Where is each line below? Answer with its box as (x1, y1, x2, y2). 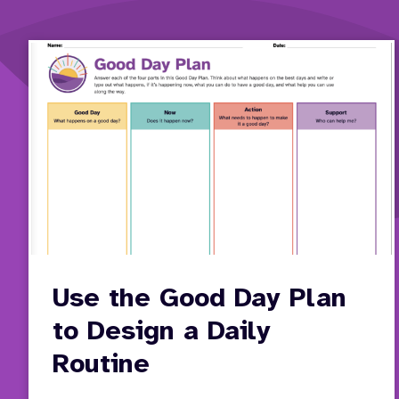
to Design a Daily (53, 318, 271, 347)
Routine (53, 351, 150, 380)
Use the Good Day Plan (53, 285, 346, 314)
